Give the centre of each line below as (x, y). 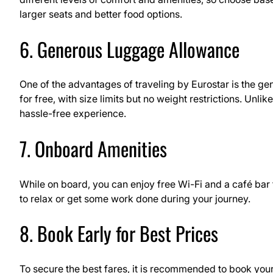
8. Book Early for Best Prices (119, 233)
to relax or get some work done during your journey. (135, 198)
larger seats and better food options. (101, 14)
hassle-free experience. (73, 114)
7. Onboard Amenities (93, 149)
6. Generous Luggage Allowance (129, 49)
